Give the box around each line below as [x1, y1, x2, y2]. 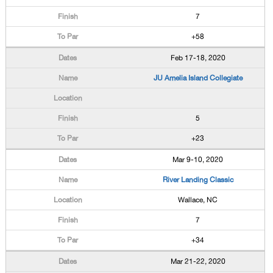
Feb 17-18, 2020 [170, 54, 225, 62]
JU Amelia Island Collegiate [153, 74, 243, 82]
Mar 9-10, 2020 [172, 155, 224, 164]
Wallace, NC [178, 196, 218, 204]
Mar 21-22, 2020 [170, 257, 225, 266]
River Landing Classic [162, 175, 233, 184]
